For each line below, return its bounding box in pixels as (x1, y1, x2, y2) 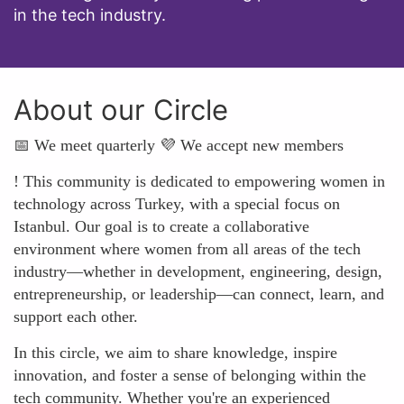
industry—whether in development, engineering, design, (14, 262, 382, 280)
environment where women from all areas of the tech (14, 240, 361, 258)
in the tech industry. (14, 5, 166, 24)
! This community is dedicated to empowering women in (14, 172, 385, 190)
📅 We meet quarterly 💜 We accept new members (14, 136, 344, 154)
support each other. (14, 308, 138, 326)
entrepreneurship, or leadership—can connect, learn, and (14, 285, 384, 303)
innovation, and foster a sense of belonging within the (14, 366, 366, 384)
